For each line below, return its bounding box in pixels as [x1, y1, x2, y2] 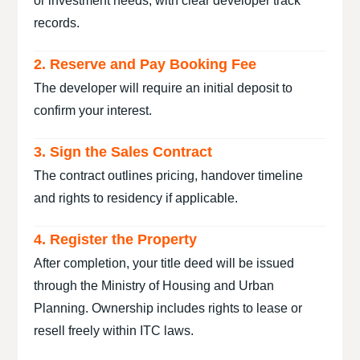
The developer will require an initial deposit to [34, 81, 293, 95]
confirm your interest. [34, 104, 153, 117]
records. [34, 16, 80, 30]
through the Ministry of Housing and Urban [34, 279, 275, 292]
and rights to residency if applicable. [34, 191, 239, 205]
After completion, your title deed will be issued [34, 256, 295, 270]
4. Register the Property [34, 231, 198, 247]
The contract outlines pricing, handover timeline [34, 169, 304, 182]
